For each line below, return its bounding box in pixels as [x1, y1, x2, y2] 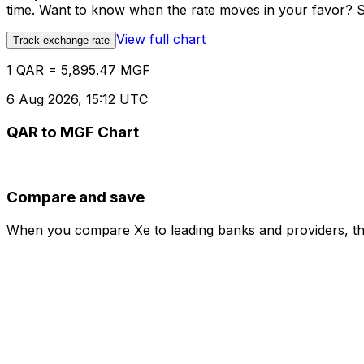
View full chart [116, 31, 206, 48]
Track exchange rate [13, 34, 110, 47]
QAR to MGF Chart [6, 122, 139, 141]
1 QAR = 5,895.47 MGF [6, 62, 150, 79]
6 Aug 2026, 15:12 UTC [6, 91, 148, 108]
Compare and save [6, 188, 145, 207]
